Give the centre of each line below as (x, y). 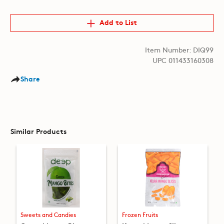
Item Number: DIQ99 (179, 49)
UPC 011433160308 (183, 60)
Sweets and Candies (48, 215)
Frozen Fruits (140, 215)
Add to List (116, 22)
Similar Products (38, 131)
